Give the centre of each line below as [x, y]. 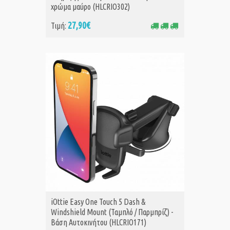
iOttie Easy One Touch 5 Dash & [98, 202]
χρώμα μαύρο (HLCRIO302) [90, 7]
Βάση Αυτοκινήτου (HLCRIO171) [99, 223]
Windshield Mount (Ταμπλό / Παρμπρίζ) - [112, 212]
